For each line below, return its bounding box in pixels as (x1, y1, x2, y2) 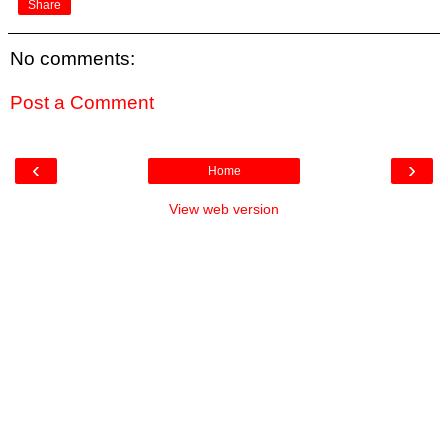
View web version (169, 201, 279, 218)
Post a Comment (10, 91, 154, 113)
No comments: (10, 48, 135, 70)
